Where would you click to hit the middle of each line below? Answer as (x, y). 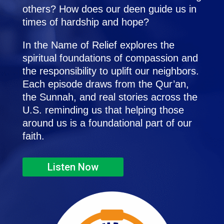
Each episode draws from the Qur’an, (105, 84)
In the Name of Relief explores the (98, 45)
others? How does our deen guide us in (109, 9)
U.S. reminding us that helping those (103, 110)
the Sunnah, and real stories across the (110, 97)
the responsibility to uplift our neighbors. (110, 71)
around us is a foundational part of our (107, 123)
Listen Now (73, 167)
